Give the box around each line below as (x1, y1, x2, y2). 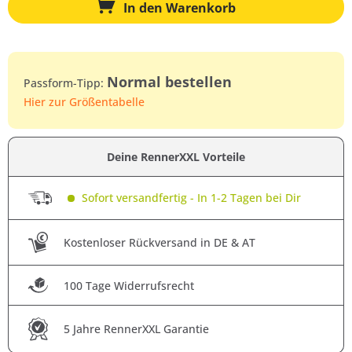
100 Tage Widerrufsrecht (64, 277, 194, 293)
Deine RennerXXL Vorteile (107, 149, 245, 165)
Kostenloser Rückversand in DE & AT (64, 235, 255, 251)
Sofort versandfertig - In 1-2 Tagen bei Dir (79, 190, 301, 206)
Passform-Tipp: (24, 75, 107, 91)
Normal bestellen (107, 72, 232, 92)
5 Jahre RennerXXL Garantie (64, 321, 209, 337)
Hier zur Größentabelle (24, 94, 145, 110)
